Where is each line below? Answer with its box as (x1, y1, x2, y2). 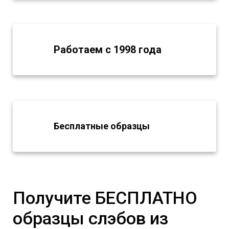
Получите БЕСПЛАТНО (13, 187, 197, 208)
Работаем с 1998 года (54, 43, 162, 56)
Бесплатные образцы (54, 121, 150, 132)
